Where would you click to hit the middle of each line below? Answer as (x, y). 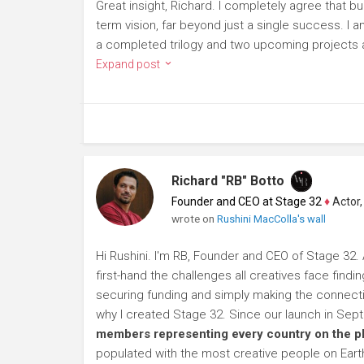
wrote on (194, 219)
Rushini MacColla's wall (271, 219)
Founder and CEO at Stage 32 (246, 201)
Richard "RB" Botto (227, 181)
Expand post (129, 64)
